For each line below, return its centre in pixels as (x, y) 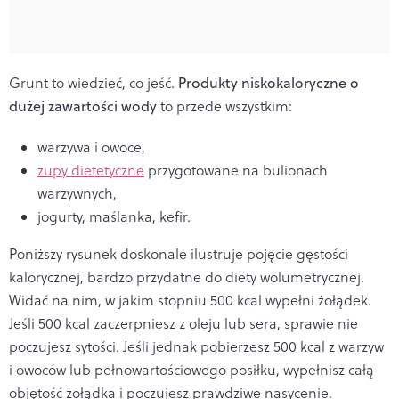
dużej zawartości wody (83, 106)
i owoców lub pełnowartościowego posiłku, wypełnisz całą (191, 370)
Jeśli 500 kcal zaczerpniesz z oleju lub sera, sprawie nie (183, 324)
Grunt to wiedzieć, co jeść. (94, 83)
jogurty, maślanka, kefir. (114, 217)
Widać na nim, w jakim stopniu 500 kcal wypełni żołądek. (190, 301)
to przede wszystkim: (224, 106)
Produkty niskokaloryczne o (269, 83)
